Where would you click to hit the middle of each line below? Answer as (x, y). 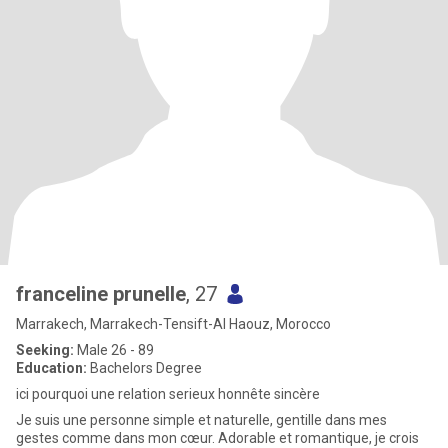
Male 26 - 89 (114, 350)
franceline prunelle (101, 294)
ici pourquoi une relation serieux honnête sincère (168, 394)
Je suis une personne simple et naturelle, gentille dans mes (201, 420)
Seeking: (45, 350)
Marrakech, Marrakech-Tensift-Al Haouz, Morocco (173, 324)
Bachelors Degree (144, 368)
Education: (51, 368)
